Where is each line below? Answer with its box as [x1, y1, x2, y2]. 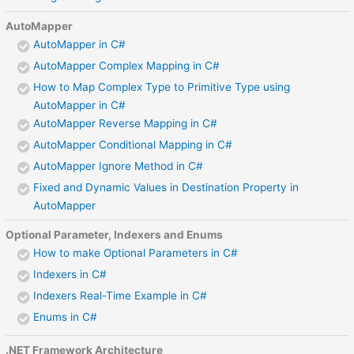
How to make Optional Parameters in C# [33, 247, 239, 260]
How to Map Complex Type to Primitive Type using [33, 80, 291, 93]
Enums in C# [33, 311, 98, 324]
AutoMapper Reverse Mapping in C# [33, 116, 218, 130]
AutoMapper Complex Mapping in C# [33, 58, 220, 72]
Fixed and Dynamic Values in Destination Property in [33, 180, 299, 194]
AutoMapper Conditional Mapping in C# [33, 137, 233, 151]
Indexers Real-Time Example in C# [33, 289, 208, 303]
